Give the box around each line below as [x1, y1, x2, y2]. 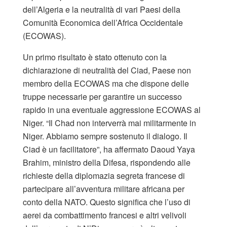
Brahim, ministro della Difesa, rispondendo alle [23, 156, 191, 168]
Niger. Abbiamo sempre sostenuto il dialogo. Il [23, 130, 187, 142]
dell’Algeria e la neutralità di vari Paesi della [23, 3, 180, 15]
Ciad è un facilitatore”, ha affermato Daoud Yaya [23, 143, 195, 155]
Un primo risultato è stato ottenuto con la [23, 51, 167, 63]
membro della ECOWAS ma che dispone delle [23, 77, 189, 89]
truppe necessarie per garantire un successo [23, 90, 182, 102]
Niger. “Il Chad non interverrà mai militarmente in [23, 117, 196, 129]
